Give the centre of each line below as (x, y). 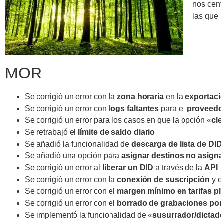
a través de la (179, 168)
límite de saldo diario (116, 132)
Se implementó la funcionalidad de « (89, 215)
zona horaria (140, 97)
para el (173, 109)
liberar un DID (128, 168)
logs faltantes (134, 109)
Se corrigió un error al (63, 168)
